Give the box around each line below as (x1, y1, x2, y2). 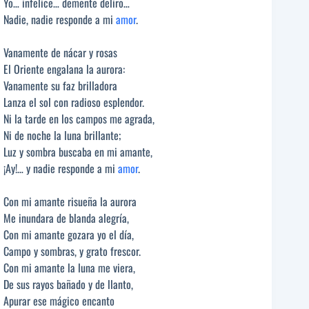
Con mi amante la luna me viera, (3, 259, 135, 277)
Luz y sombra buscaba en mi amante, (3, 143, 152, 161)
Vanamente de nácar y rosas (3, 44, 117, 61)
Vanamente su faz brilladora (3, 77, 117, 94)
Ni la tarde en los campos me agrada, (3, 110, 154, 128)
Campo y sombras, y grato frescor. (3, 243, 141, 260)
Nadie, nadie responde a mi (3, 11, 116, 28)
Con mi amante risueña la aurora (3, 193, 137, 210)
